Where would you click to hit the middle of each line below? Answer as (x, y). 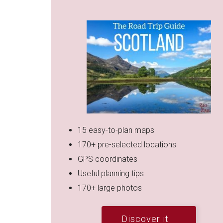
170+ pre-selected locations (127, 145)
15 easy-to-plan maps (116, 130)
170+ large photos (111, 188)
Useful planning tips (111, 174)
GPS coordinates (109, 159)
